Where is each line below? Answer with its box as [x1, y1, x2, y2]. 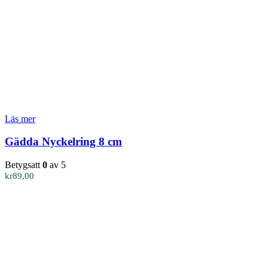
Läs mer [5, 113, 35, 124]
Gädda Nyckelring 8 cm [5, 135, 122, 148]
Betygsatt [5, 160, 42, 170]
